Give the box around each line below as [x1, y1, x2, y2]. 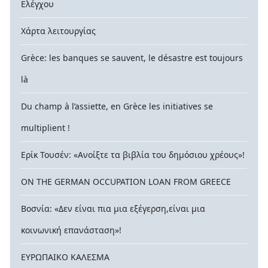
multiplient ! [21, 122, 70, 134]
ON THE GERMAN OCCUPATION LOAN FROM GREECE [21, 176, 231, 188]
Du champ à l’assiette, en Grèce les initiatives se [21, 100, 213, 112]
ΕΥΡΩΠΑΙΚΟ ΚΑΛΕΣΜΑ [21, 251, 109, 263]
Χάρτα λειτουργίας [21, 25, 96, 37]
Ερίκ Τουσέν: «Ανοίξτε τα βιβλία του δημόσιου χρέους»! [21, 149, 245, 161]
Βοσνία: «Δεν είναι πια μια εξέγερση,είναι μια [21, 203, 205, 215]
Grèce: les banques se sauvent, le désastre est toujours [21, 52, 243, 64]
